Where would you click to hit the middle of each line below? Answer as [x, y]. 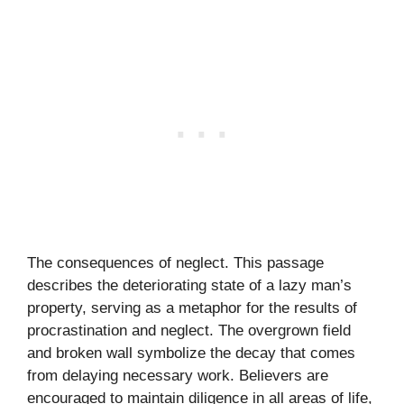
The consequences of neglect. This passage [175, 262]
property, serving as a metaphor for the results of [192, 308]
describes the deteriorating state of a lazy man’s [189, 285]
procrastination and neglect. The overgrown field [189, 330]
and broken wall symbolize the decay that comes [191, 353]
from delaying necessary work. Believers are [178, 375]
